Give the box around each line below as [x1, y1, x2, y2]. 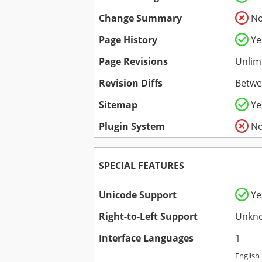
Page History [99, 33, 157, 47]
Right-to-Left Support [99, 210, 198, 223]
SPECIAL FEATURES [99, 159, 184, 173]
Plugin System [99, 120, 165, 133]
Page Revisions [99, 55, 168, 68]
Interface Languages [99, 232, 194, 245]
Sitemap [99, 98, 137, 112]
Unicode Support [99, 188, 177, 202]
